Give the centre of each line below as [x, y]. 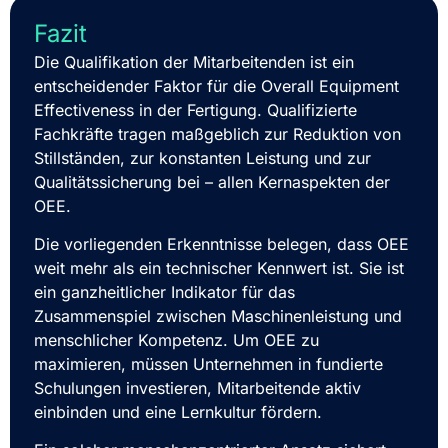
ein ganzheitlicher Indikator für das [164, 291]
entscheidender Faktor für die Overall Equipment [216, 85]
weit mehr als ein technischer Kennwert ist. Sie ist [219, 267]
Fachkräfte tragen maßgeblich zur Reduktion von [217, 133]
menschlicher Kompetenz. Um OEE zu [176, 339]
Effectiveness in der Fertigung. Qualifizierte [195, 109]
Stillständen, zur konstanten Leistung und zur [202, 157]
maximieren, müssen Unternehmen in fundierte [208, 363]
